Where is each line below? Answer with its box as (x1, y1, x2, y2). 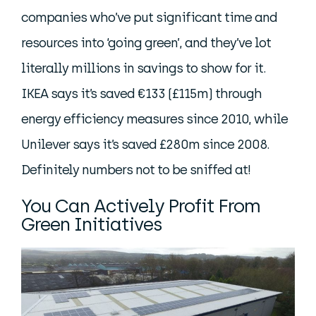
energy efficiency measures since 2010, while (21, 111, 288, 128)
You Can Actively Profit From (21, 195, 260, 218)
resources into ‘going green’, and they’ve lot (21, 35, 271, 51)
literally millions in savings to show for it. (21, 61, 266, 77)
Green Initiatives (21, 213, 162, 236)
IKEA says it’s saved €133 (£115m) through (21, 86, 262, 102)
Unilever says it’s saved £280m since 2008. (21, 137, 269, 153)
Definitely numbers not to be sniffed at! (21, 162, 250, 178)
